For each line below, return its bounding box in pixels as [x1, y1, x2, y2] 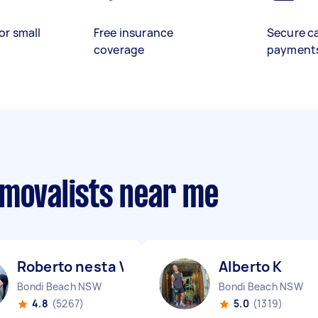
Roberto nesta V [17, 257, 129, 276]
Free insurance [94, 25, 174, 40]
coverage [94, 42, 145, 57]
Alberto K [219, 257, 283, 276]
